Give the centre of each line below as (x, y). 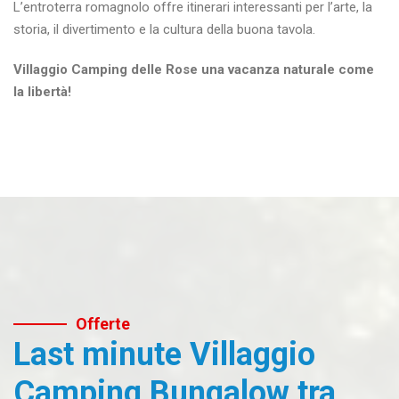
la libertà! (42, 92)
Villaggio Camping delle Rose (106, 69)
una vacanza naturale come (286, 69)
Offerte (103, 324)
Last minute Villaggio (164, 354)
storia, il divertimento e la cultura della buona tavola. (164, 29)
